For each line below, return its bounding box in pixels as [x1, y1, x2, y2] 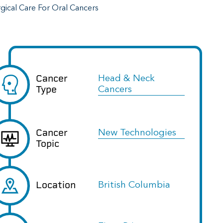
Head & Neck [98, 74, 155, 84]
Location [36, 179, 76, 191]
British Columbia [98, 180, 170, 191]
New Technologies [98, 128, 176, 138]
